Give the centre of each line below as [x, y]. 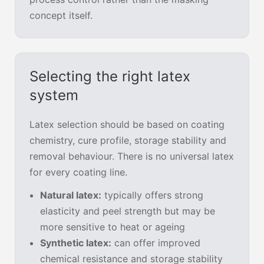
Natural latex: [71, 195]
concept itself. [61, 16]
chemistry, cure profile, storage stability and [128, 141]
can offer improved [156, 243]
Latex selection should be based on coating [127, 125]
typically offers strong [152, 195]
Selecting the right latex [110, 77]
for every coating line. [78, 172]
